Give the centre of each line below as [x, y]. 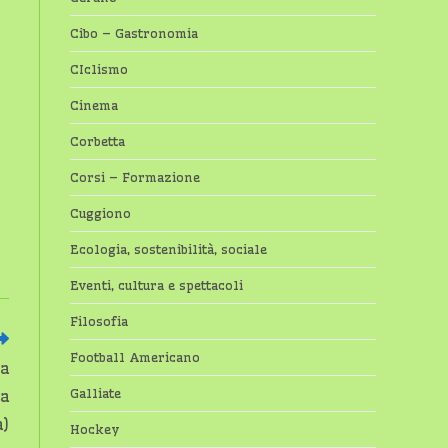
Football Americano [135, 357]
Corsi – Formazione [135, 177]
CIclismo [99, 69]
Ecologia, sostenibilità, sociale [168, 249]
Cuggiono [100, 213]
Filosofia [99, 321]
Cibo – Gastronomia [134, 33]
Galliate [95, 393]
